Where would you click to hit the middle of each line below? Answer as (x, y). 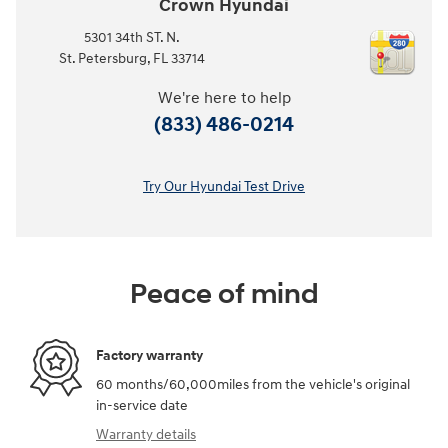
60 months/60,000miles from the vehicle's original (253, 385)
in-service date (142, 406)
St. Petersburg (103, 59)
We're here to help (224, 99)
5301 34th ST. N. (132, 38)
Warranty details (146, 435)
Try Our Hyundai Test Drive (224, 187)
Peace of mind (224, 295)
